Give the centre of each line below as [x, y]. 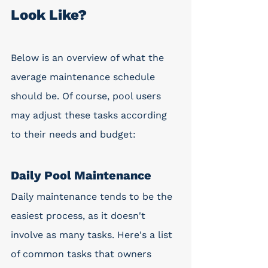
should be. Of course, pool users [87, 96]
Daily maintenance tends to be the [93, 197]
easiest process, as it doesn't [80, 216]
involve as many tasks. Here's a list [93, 235]
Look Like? [49, 15]
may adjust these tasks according [90, 115]
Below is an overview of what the [89, 58]
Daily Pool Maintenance [81, 175]
